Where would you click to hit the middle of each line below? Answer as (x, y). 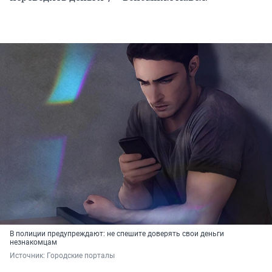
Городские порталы (81, 255)
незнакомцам (33, 242)
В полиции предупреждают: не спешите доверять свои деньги (117, 233)
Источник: (28, 255)
